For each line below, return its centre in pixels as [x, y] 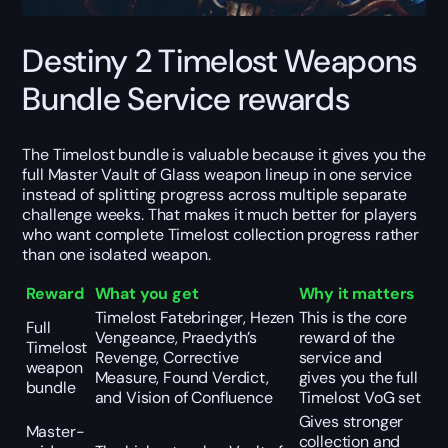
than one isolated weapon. [116, 254]
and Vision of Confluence [183, 397]
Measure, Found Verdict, [181, 377]
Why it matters [357, 293]
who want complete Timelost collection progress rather [220, 234]
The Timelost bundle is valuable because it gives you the [224, 154]
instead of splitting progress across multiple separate [214, 194]
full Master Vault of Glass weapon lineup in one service [217, 174]
